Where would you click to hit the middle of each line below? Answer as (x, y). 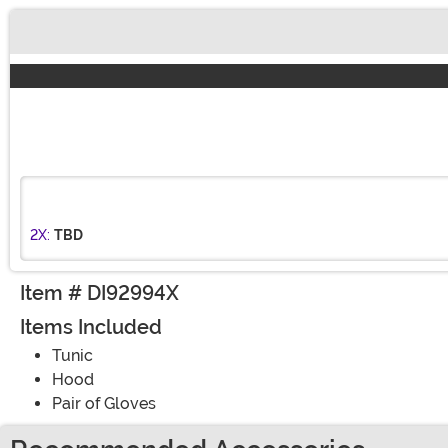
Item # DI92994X (99, 293)
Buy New (54, 42)
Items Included (91, 327)
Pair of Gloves (104, 404)
